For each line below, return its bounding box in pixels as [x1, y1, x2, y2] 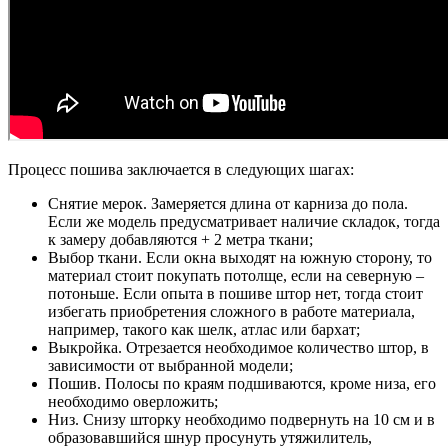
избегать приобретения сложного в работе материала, [48, 303, 415, 321]
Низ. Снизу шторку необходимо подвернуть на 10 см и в [48, 411, 435, 429]
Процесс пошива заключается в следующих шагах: [8, 161, 354, 179]
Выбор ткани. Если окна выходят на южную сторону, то [48, 249, 432, 267]
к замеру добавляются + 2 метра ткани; [48, 231, 313, 249]
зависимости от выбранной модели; [48, 357, 293, 375]
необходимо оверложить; [48, 393, 218, 411]
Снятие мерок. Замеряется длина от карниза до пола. [48, 195, 408, 213]
